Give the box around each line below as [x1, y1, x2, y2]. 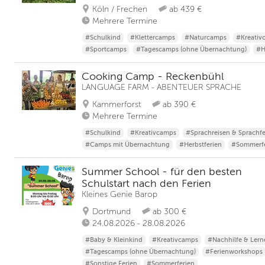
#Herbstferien [179, 141, 222, 148]
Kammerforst [92, 100, 141, 109]
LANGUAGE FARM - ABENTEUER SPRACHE [82, 83, 241, 92]
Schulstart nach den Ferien [82, 177, 211, 189]
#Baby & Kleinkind [85, 236, 143, 244]
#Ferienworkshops [205, 248, 263, 256]
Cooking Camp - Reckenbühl [82, 70, 224, 82]
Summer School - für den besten [82, 166, 242, 177]
